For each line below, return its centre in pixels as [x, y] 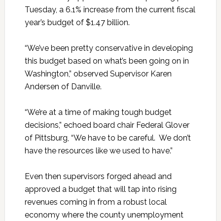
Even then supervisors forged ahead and [98, 177]
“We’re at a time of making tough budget [98, 112]
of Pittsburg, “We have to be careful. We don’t [108, 138]
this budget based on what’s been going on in [107, 61]
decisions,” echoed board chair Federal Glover [107, 125]
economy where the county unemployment [104, 215]
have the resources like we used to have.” [98, 151]
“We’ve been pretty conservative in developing [109, 48]
